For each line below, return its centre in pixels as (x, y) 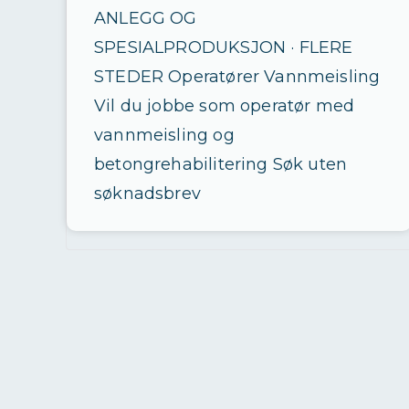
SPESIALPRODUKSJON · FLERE (224, 47)
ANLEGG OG (146, 18)
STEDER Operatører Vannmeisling (237, 77)
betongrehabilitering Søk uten (221, 164)
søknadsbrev (147, 194)
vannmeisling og (164, 135)
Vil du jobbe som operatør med (225, 106)
